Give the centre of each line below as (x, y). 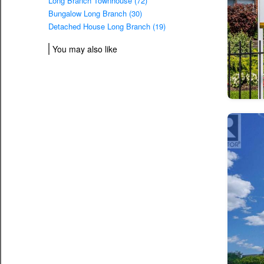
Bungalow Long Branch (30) (95, 14)
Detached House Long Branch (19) (107, 27)
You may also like (85, 49)
